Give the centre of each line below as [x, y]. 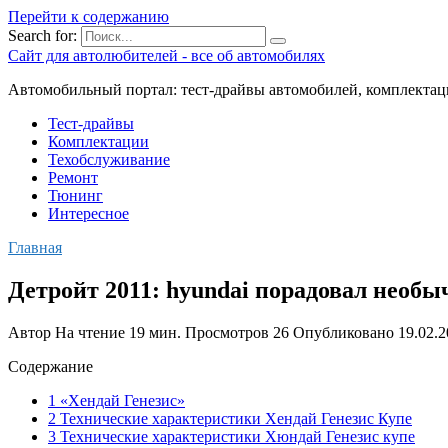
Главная [35, 247]
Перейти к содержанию [88, 16]
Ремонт [73, 177]
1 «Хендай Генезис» [116, 400]
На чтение [90, 332]
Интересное [88, 213]
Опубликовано [343, 332]
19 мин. [153, 332]
